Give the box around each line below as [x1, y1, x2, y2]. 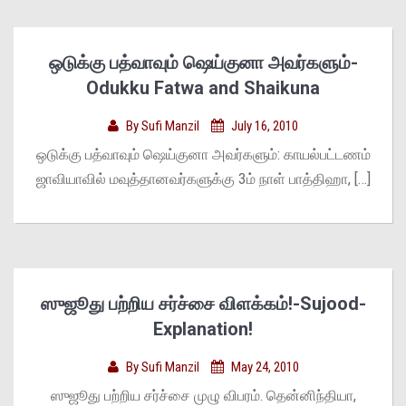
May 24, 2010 [227, 359, 299, 375]
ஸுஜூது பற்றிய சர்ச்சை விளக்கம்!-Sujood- [40, 293, 366, 314]
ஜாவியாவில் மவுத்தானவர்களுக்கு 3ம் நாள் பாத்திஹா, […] [35, 170, 371, 188]
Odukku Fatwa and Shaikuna [86, 77, 320, 99]
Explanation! [153, 318, 253, 340]
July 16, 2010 [228, 118, 298, 134]
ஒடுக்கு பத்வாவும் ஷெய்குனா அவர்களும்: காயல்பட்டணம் [35, 146, 371, 163]
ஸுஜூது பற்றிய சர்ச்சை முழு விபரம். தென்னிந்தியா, [50, 387, 356, 404]
